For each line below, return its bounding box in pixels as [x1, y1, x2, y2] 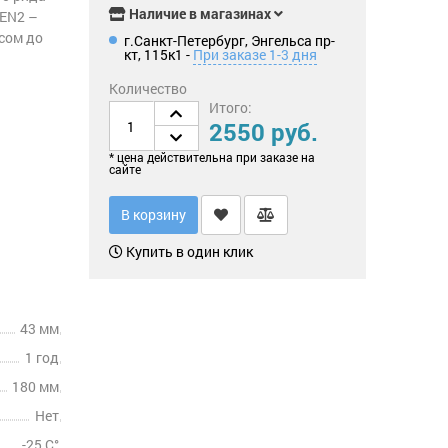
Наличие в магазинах [125, 4, 271, 23]
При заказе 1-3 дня [192, 45, 317, 64]
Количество [108, 79, 187, 98]
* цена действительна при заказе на [108, 149, 315, 165]
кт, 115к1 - [123, 45, 193, 64]
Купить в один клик [122, 242, 253, 261]
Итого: [208, 98, 252, 117]
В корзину [120, 205, 186, 224]
